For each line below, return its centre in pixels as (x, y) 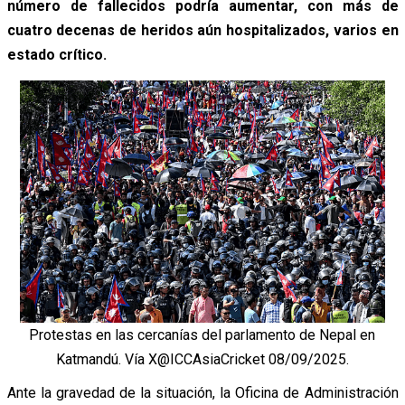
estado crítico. (57, 55)
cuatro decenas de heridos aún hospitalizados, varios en (202, 31)
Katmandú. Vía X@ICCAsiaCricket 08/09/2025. (202, 360)
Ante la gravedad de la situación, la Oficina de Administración (202, 393)
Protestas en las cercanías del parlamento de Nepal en (202, 335)
